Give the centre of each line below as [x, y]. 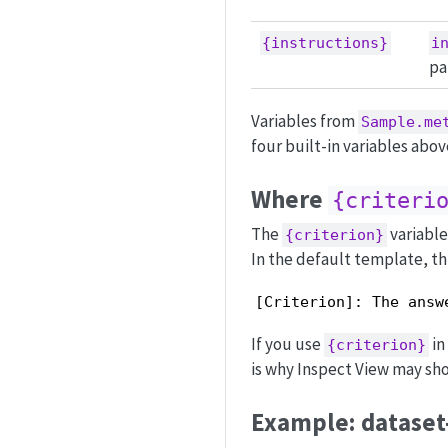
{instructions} [325, 42]
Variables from [304, 121]
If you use [287, 344]
